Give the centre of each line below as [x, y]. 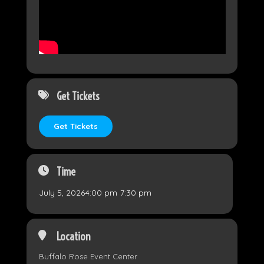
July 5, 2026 [62, 192]
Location [73, 236]
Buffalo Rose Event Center [88, 256]
